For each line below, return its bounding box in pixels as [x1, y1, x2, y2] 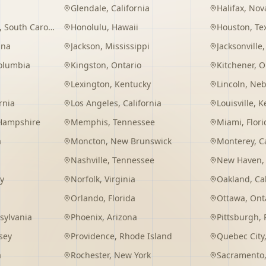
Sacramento [216, 249, 264, 261]
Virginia [104, 173, 136, 185]
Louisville [216, 97, 254, 109]
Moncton [71, 135, 106, 147]
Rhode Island [119, 230, 173, 242]
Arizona [107, 211, 138, 223]
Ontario [111, 59, 142, 71]
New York [114, 249, 151, 261]
